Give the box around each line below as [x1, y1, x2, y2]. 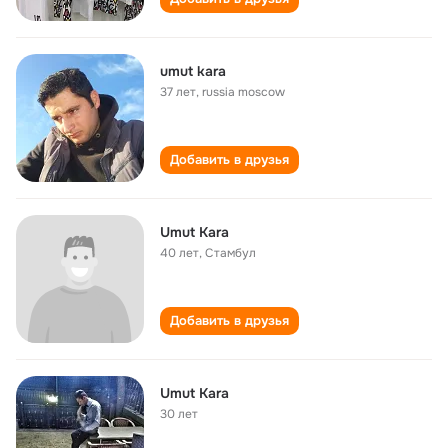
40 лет [160, 245, 199, 261]
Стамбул [205, 245, 256, 261]
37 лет [160, 84, 196, 100]
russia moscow [202, 84, 285, 100]
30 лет [160, 406, 198, 422]
